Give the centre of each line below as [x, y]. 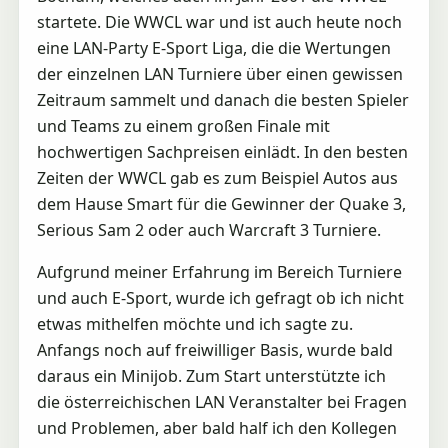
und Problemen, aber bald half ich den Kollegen [216, 427]
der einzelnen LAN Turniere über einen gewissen [219, 73]
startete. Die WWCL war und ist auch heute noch [219, 21]
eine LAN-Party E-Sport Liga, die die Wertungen [213, 47]
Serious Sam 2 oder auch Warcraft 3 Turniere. [208, 229]
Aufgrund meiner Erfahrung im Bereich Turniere [219, 271]
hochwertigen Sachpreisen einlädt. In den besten [222, 151]
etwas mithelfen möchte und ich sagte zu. [194, 323]
